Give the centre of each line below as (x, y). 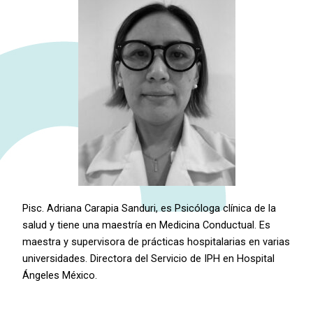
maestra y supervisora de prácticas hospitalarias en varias (156, 242)
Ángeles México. (60, 276)
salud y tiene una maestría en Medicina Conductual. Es (147, 225)
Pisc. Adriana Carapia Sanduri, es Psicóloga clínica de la (150, 209)
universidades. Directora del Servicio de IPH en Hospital (149, 259)
